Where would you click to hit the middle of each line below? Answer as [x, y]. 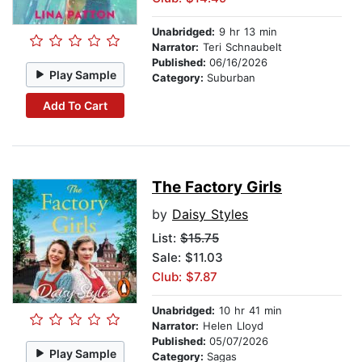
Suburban [231, 78]
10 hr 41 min [248, 311]
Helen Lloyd [231, 326]
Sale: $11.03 [187, 258]
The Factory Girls [217, 187]
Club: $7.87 [185, 277]
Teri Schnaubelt [240, 47]
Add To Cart [75, 105]
